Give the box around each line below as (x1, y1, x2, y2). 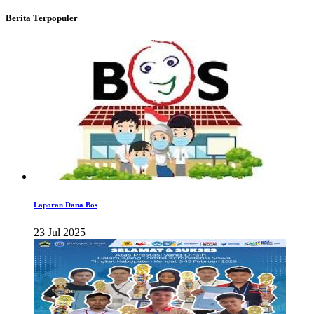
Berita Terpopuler (6, 13, 78, 24)
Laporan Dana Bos (34, 200, 97, 209)
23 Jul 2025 (34, 226, 86, 238)
